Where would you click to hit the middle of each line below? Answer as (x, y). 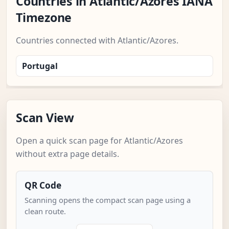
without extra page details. (67, 154)
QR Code (43, 186)
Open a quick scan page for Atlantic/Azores (99, 141)
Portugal (40, 66)
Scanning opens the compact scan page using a (108, 200)
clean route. (45, 211)
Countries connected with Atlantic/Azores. (97, 41)
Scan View (45, 118)
